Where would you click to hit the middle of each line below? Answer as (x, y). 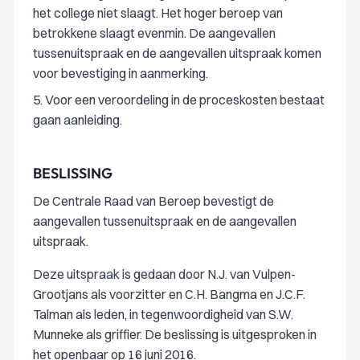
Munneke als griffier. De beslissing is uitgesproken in (175, 334)
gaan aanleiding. (78, 120)
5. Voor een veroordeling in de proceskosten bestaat (179, 100)
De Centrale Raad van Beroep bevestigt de (153, 201)
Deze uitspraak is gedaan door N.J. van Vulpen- (164, 274)
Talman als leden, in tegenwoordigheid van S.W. (163, 314)
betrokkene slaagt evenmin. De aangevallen (154, 33)
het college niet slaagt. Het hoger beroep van (158, 13)
